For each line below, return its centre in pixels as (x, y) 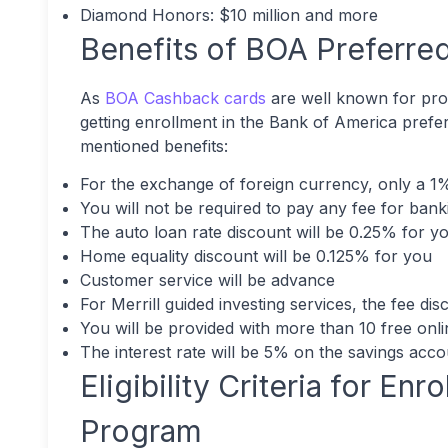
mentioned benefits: (154, 146)
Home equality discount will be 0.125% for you (256, 256)
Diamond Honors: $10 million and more (229, 15)
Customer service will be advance (207, 280)
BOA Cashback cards (185, 98)
